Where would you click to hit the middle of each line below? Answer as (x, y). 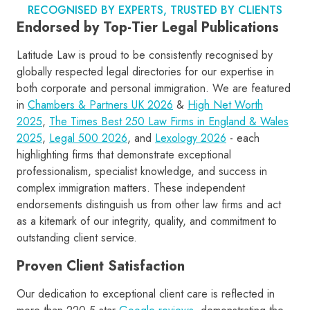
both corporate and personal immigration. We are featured (154, 89)
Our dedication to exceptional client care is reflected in (146, 294)
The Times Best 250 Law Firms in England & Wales (169, 122)
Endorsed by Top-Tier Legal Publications (148, 28)
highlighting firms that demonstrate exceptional (124, 155)
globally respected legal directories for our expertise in (145, 72)
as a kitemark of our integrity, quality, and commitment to (147, 221)
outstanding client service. (77, 238)
